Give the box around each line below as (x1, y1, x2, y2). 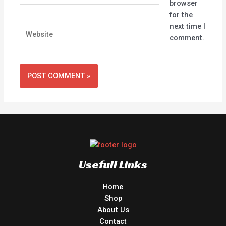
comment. (169, 33, 204, 42)
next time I (169, 21, 205, 31)
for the (169, 10, 193, 19)
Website (19, 23, 47, 32)
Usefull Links (79, 157, 147, 172)
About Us (97, 205, 129, 214)
